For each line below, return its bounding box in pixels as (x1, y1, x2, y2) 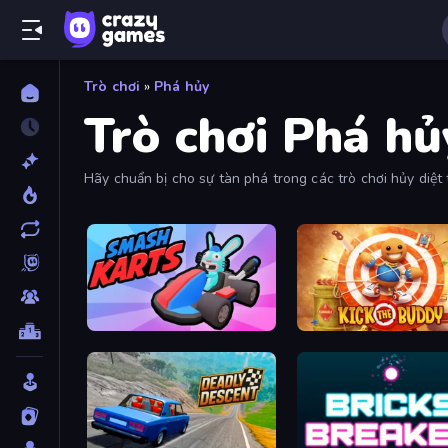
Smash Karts (95, 317, 165, 333)
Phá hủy (154, 77, 210, 96)
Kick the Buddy (305, 317, 388, 333)
